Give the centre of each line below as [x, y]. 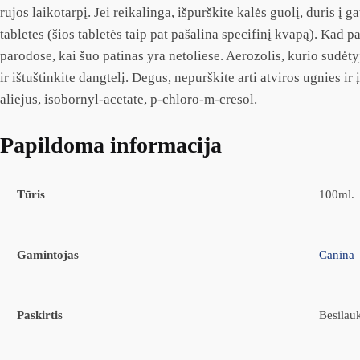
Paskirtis [40, 315]
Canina [337, 254]
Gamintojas [48, 254]
